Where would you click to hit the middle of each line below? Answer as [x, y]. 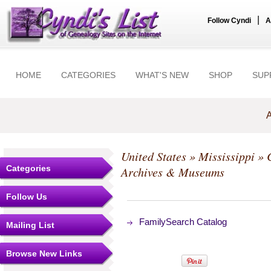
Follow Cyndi [229, 21]
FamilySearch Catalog [183, 222]
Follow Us [27, 197]
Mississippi [227, 156]
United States [154, 156]
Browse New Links [44, 253]
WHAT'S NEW [162, 75]
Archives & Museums [173, 172]
